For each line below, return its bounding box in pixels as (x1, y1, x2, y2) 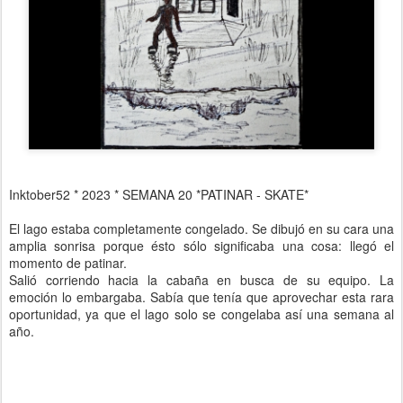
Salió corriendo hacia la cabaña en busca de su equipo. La (9, 271, 394, 289)
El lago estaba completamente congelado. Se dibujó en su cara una (9, 219, 394, 237)
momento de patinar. (9, 254, 127, 272)
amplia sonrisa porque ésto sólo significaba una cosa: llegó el (9, 237, 394, 255)
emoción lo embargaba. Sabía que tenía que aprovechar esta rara (9, 288, 394, 306)
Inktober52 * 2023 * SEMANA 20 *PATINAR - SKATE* (9, 185, 309, 203)
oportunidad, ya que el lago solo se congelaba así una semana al (9, 305, 394, 323)
